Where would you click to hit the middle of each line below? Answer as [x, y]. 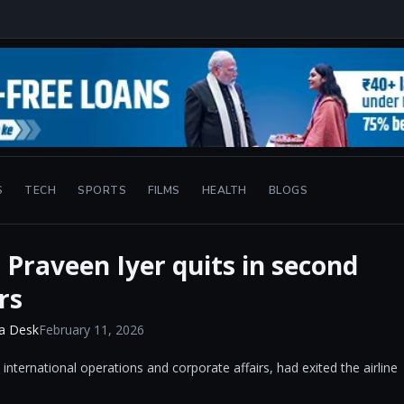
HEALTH [224, 190]
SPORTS [102, 190]
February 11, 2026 [92, 330]
